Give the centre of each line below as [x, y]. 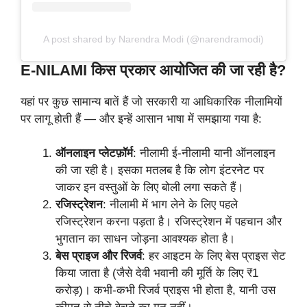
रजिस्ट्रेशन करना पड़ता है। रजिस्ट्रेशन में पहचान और [169, 222]
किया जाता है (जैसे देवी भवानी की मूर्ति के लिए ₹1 [157, 273]
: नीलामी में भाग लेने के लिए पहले [170, 205]
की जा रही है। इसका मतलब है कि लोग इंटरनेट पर [160, 171]
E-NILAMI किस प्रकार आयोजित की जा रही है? [153, 70]
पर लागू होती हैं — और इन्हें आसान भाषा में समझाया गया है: [141, 119]
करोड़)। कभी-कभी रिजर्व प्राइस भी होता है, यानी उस [165, 291]
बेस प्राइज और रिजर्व [99, 256]
